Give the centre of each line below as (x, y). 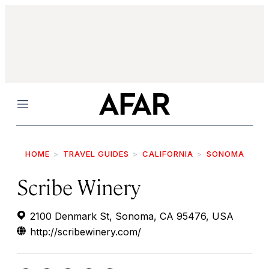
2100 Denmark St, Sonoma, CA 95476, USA (130, 216)
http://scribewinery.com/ (86, 232)
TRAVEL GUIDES (96, 154)
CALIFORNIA (168, 154)
